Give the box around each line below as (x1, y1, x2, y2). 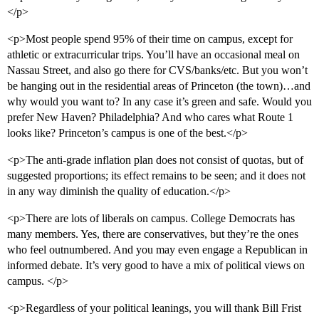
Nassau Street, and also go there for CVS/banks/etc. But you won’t (7, 64, 308, 77)
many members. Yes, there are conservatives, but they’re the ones (7, 228, 298, 241)
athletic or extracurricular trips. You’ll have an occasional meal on (7, 48, 300, 61)
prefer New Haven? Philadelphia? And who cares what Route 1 (7, 111, 293, 124)
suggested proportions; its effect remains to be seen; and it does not (7, 169, 305, 182)
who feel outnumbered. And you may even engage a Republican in (7, 244, 308, 256)
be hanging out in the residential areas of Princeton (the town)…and (7, 80, 310, 93)
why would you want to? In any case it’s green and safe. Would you (7, 95, 312, 108)
